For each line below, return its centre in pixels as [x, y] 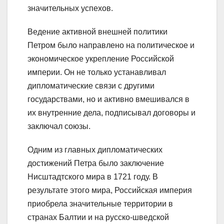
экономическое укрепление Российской [101, 58]
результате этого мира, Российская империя [110, 190]
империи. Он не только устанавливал [97, 72]
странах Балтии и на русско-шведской [98, 217]
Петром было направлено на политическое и [111, 45]
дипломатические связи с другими [91, 85]
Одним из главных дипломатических [95, 149]
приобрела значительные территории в [100, 203]
